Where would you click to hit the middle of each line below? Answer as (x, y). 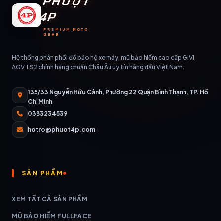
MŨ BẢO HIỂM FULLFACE (52, 216)
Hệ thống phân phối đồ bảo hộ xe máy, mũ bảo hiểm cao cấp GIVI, (104, 57)
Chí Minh (40, 101)
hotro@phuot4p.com (61, 129)
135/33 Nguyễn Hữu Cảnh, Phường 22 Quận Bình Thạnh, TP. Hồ (118, 92)
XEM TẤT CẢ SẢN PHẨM (50, 199)
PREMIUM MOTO (66, 29)
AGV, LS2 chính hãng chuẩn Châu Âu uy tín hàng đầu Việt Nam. (98, 67)
